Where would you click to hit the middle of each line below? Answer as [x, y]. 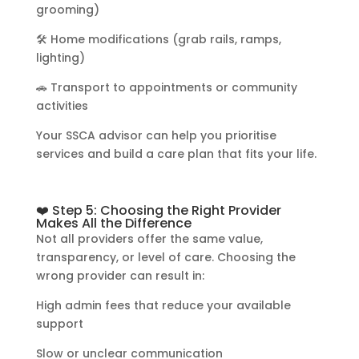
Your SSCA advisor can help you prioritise [156, 135]
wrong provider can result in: [120, 275]
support [59, 323]
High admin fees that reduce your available [163, 305]
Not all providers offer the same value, [149, 238]
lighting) [60, 57]
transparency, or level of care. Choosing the [165, 257]
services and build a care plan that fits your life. [176, 153]
